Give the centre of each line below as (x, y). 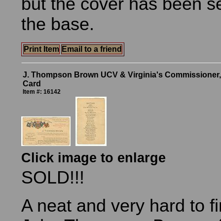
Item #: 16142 (42, 92)
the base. (68, 24)
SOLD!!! (53, 178)
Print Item (41, 49)
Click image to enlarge (93, 158)
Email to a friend (92, 49)
